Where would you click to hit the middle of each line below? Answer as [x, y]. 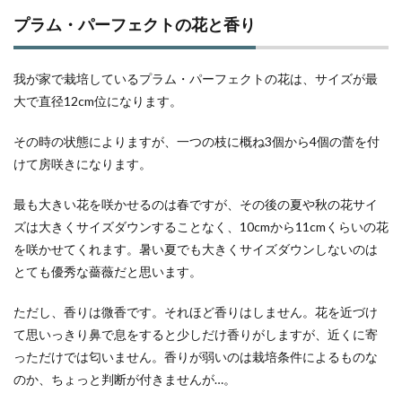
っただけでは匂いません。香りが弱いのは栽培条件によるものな [196, 357]
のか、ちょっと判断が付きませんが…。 [125, 379]
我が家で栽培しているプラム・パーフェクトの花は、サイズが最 [196, 79]
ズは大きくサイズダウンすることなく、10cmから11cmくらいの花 [201, 227]
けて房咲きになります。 [83, 164]
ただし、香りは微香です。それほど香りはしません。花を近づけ [196, 312]
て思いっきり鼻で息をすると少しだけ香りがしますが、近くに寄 [196, 334]
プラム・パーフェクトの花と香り [135, 24]
